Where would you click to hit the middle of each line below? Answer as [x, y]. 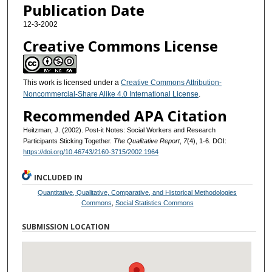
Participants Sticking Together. [68, 141]
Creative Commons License [120, 46]
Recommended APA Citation [125, 115]
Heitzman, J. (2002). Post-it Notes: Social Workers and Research [119, 130]
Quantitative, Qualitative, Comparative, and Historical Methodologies [138, 192]
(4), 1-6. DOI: [206, 141]
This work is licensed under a [72, 82]
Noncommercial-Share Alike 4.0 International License [110, 94]
